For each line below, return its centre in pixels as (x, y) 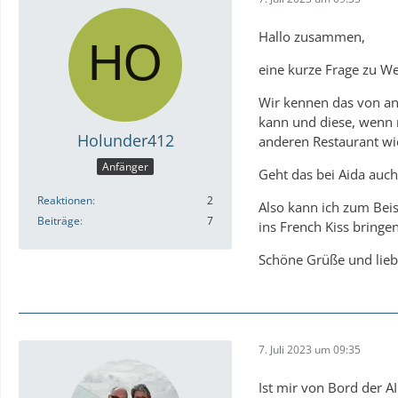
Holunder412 (125, 140)
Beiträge (59, 221)
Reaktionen (65, 201)
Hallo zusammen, (312, 36)
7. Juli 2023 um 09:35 (310, 350)
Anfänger (125, 167)
